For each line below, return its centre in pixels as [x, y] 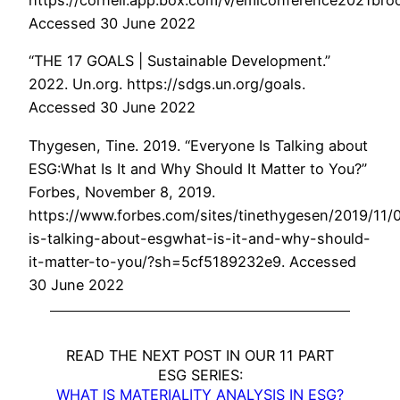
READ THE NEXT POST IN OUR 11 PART [200, 355]
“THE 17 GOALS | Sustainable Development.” [179, 61]
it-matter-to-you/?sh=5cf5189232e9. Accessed [192, 261]
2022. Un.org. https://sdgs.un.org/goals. [167, 84]
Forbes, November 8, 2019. [122, 192]
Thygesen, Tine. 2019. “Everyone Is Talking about [198, 145]
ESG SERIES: [200, 375]
